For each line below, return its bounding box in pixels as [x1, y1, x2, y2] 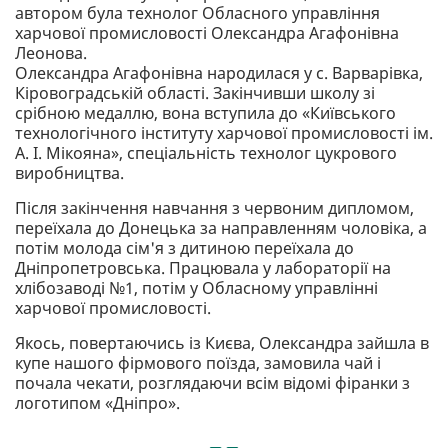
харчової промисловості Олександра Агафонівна [15, 21, 399, 44]
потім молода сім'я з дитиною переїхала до [15, 236, 354, 259]
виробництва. [15, 161, 124, 184]
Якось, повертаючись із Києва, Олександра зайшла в [15, 331, 429, 354]
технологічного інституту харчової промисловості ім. [15, 121, 433, 144]
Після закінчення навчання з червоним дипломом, [15, 196, 414, 219]
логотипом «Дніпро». [15, 391, 180, 414]
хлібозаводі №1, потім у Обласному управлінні [15, 276, 378, 299]
